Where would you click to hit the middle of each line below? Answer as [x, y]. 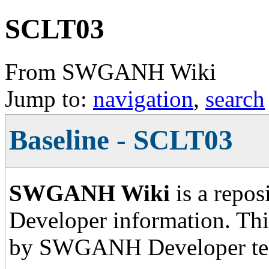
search [235, 98]
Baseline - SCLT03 [121, 140]
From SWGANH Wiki [110, 71]
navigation [143, 98]
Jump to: [49, 98]
